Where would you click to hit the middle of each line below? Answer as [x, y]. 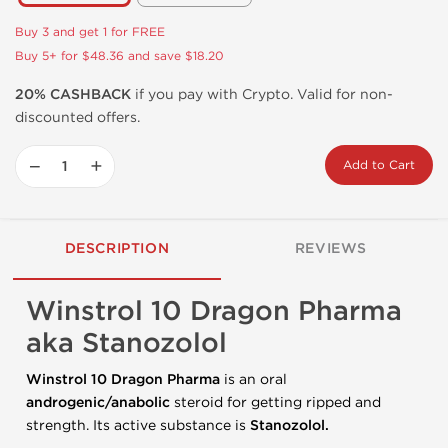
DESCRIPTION [117, 248]
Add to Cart [379, 165]
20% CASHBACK [73, 94]
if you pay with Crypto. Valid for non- [262, 94]
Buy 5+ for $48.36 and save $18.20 [119, 56]
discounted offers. [77, 117]
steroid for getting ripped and [275, 402]
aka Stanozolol [126, 343]
